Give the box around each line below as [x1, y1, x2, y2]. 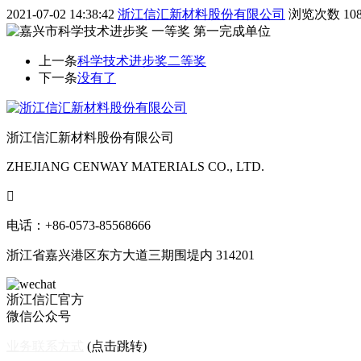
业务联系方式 [6, 339, 84, 354]
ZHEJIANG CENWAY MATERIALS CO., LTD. [6, 160, 264, 174]
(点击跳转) [84, 339, 147, 354]
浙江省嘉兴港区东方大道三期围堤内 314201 [6, 248, 255, 263]
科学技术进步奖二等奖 [77, 54, 206, 68]
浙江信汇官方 [6, 293, 84, 307]
